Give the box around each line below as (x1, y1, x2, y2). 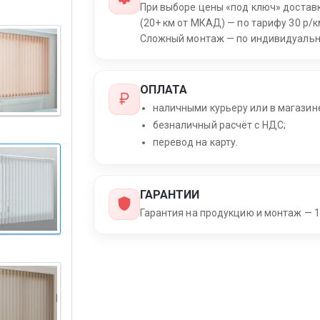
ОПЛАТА (139, 83, 188, 97)
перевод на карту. (152, 136, 239, 149)
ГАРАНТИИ (139, 188, 200, 202)
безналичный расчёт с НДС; (152, 119, 286, 131)
